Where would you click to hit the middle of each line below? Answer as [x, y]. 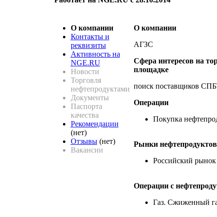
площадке [151, 69]
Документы [90, 97]
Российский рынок [184, 160]
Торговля [86, 80]
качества [85, 115]
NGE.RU [85, 62]
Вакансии [87, 150]
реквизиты [88, 45]
